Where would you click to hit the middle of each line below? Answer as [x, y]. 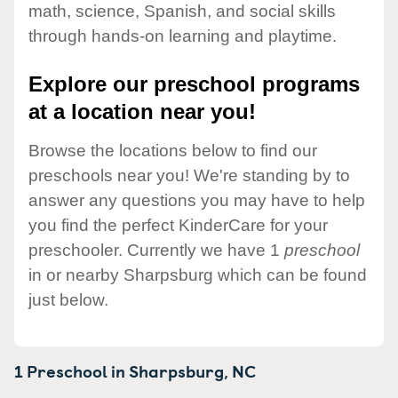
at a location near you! [142, 112]
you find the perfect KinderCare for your [178, 225]
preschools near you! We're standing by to [189, 175]
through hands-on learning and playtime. [183, 36]
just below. [68, 299]
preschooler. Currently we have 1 [156, 250]
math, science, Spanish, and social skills [182, 12]
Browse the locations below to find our [173, 150]
